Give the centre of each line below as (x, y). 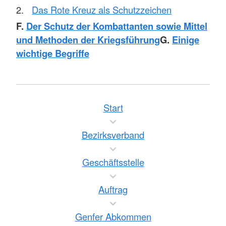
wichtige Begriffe (53, 53)
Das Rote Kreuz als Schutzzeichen (102, 9)
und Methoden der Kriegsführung (88, 40)
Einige (186, 40)
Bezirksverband (113, 135)
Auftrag (113, 189)
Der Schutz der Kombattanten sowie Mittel (117, 26)
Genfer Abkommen (113, 217)
